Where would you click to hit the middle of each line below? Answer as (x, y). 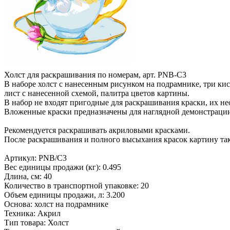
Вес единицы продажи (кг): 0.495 (63, 167)
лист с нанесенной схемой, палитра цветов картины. (97, 93)
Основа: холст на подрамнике (56, 204)
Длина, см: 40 (28, 176)
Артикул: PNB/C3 (35, 158)
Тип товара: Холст (36, 222)
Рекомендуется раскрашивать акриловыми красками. (97, 130)
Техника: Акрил (32, 213)
